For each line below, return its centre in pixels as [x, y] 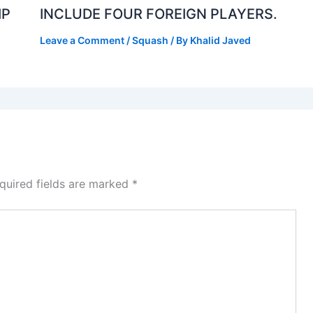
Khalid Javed [220, 41]
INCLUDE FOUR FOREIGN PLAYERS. [158, 14]
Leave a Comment [82, 41]
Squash [150, 41]
